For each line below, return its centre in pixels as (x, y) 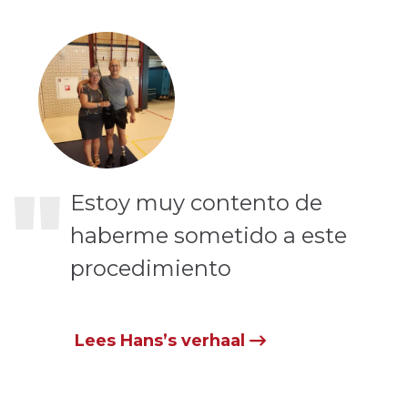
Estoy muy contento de (197, 203)
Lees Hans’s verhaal (162, 341)
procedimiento (151, 268)
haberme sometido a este (209, 235)
